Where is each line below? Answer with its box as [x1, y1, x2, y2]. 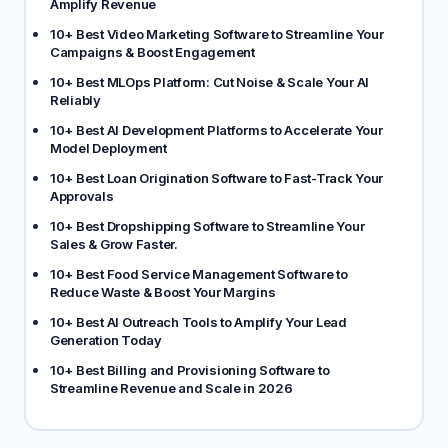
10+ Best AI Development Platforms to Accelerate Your [50, 122, 383, 138]
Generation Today [50, 332, 162, 348]
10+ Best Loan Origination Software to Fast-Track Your [50, 170, 385, 186]
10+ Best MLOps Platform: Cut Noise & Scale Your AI [50, 74, 369, 90]
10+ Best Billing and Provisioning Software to [50, 362, 330, 378]
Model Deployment [50, 140, 167, 156]
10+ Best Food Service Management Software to [50, 266, 348, 282]
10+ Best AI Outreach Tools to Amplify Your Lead [50, 314, 347, 330]
